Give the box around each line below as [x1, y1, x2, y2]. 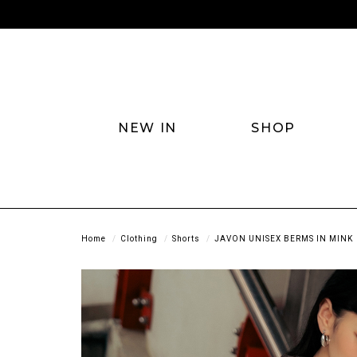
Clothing [120, 233, 158, 243]
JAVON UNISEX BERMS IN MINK [214, 233, 353, 243]
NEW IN [118, 120, 177, 135]
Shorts [172, 233, 200, 243]
